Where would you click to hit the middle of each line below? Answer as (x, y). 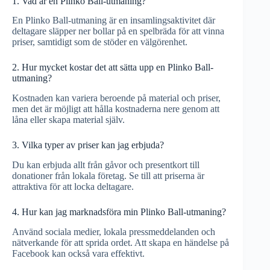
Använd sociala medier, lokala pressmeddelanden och (114, 231)
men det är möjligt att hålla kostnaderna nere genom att (116, 109)
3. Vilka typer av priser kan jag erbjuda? (88, 145)
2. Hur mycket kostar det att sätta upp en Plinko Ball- (113, 67)
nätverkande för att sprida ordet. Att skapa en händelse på (121, 242)
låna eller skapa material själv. (68, 120)
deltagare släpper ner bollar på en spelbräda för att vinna (118, 31)
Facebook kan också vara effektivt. (78, 253)
